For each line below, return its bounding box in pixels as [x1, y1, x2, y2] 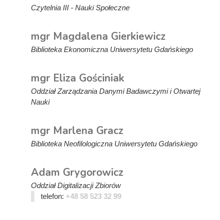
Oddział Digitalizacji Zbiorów [31, 181, 121, 190]
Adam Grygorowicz [31, 165, 123, 179]
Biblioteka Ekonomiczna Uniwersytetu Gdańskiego [31, 45, 193, 54]
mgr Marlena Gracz [31, 124, 123, 137]
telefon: [40, 192, 66, 200]
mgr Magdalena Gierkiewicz [31, 29, 165, 43]
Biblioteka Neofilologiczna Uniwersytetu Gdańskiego [31, 139, 197, 148]
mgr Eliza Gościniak [31, 71, 124, 85]
